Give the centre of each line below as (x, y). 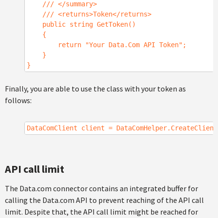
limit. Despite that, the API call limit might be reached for (101, 212)
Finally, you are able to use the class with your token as (95, 89)
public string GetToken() (81, 24)
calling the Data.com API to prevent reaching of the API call (104, 200)
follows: (18, 100)
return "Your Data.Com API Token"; (107, 45)
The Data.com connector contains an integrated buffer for (101, 188)
